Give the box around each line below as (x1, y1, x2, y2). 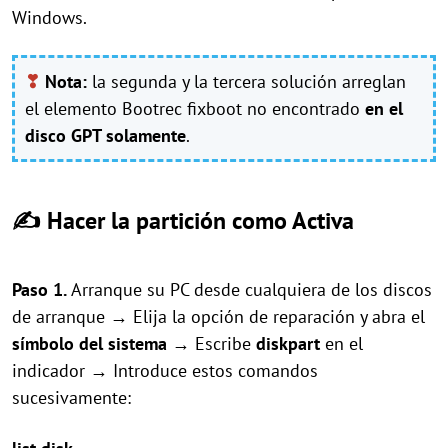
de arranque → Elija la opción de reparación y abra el (12, 305, 425, 328)
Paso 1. (12, 278, 71, 301)
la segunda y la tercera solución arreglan (87, 70, 406, 93)
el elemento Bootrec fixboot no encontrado (25, 97, 365, 120)
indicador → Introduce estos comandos (12, 359, 318, 382)
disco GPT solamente (25, 124, 186, 147)
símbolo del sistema (12, 332, 167, 355)
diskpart (251, 332, 325, 355)
